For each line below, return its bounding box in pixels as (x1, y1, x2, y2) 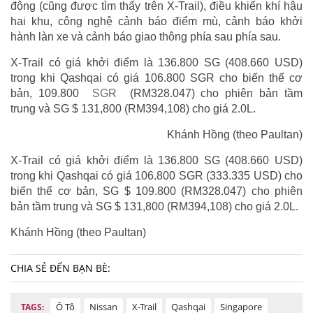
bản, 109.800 (10, 87, 85, 100)
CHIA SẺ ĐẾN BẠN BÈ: (10, 261, 110, 275)
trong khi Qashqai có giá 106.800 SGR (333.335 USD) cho (10, 170, 303, 182)
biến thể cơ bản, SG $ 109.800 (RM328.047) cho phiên (10, 185, 303, 198)
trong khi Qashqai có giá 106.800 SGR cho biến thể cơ (10, 72, 303, 85)
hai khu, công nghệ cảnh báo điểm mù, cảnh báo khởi (10, 15, 303, 28)
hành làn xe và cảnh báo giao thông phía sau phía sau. (10, 31, 281, 43)
